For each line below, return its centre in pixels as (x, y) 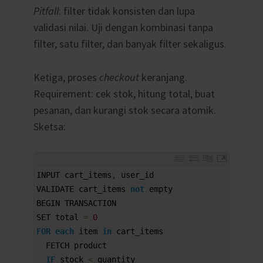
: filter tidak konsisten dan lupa (127, 11)
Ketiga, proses (66, 77)
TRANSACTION (90, 203)
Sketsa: (49, 126)
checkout (119, 77)
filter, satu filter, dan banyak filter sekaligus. (130, 44)
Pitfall (46, 11)
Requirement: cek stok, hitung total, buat (124, 93)
